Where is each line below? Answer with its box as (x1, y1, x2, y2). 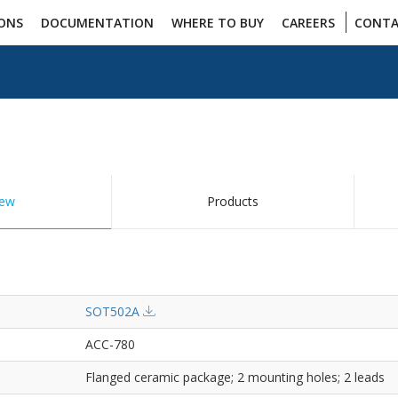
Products (207, 193, 259, 210)
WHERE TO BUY (171, 14, 264, 31)
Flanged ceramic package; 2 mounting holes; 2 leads (85, 369, 385, 386)
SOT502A (85, 303, 143, 320)
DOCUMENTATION (40, 14, 154, 31)
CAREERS (281, 14, 335, 31)
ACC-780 (85, 336, 135, 353)
